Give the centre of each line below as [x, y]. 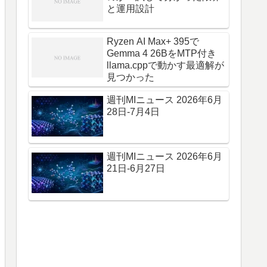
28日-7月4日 [133, 111]
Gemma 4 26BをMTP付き [162, 53]
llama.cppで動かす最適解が [165, 65]
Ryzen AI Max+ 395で [153, 41]
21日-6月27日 [136, 169]
